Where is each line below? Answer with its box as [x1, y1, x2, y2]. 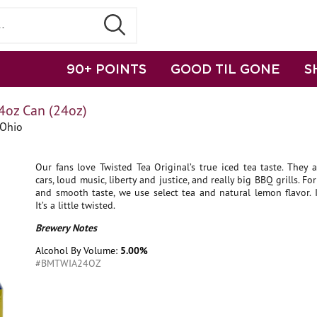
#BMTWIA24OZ [35, 257, 101, 270]
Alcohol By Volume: [35, 244, 120, 257]
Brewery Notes [35, 221, 97, 234]
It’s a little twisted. [35, 199, 115, 212]
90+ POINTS [67, 62, 146, 76]
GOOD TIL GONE [171, 62, 280, 76]
